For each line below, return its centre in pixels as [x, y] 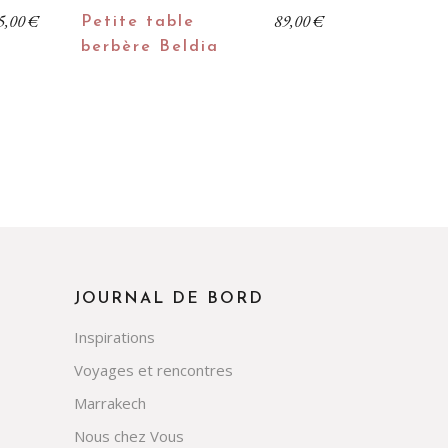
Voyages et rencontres [153, 370]
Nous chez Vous [128, 436]
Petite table [138, 22]
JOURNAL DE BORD [168, 299]
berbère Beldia [150, 47]
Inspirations [114, 337]
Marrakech [109, 403]
